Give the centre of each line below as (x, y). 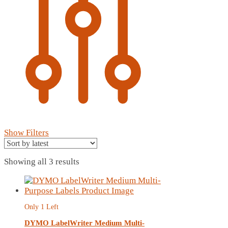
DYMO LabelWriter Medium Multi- (84, 223)
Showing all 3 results (42, 162)
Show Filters (26, 132)
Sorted (91, 161)
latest (89, 182)
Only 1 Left (41, 207)
